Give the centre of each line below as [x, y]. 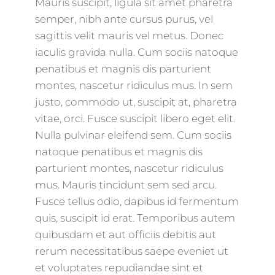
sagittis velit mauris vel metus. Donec [129, 36]
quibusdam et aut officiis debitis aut [125, 235]
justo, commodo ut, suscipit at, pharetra [136, 102]
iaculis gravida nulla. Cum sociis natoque [136, 52]
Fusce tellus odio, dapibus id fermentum [137, 202]
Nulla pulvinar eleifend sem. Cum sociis [133, 135]
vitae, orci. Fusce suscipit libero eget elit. [135, 119]
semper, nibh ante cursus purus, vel [124, 19]
